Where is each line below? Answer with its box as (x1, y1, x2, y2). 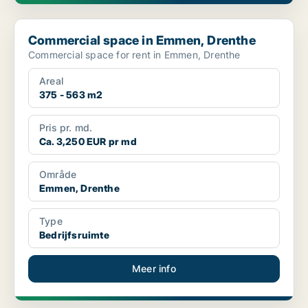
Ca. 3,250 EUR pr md (39, 135, 137, 148)
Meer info (132, 263, 176, 275)
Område (39, 168, 77, 181)
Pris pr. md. (39, 122, 93, 134)
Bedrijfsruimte (39, 229, 109, 241)
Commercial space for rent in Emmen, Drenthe (28, 49, 241, 61)
